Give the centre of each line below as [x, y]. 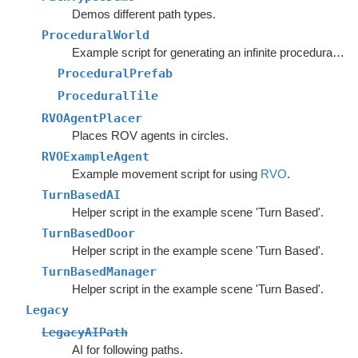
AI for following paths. [127, 350]
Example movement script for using [166, 174]
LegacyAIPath [85, 332]
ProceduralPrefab [115, 74]
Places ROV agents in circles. [150, 135]
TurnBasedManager [99, 272]
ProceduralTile [108, 96]
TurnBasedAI [81, 195]
